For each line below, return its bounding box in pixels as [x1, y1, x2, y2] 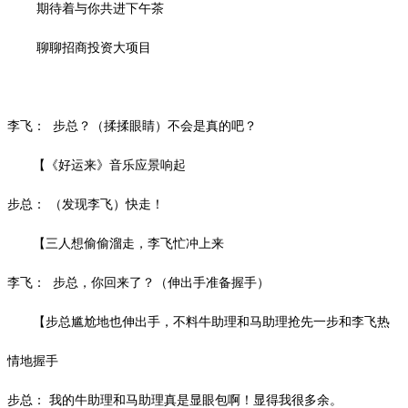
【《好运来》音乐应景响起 [33, 158, 186, 172]
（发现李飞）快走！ [49, 197, 164, 211]
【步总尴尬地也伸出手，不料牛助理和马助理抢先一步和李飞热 [33, 314, 390, 329]
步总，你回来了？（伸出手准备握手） [53, 275, 270, 290]
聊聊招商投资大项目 [36, 40, 151, 55]
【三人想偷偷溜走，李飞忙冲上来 [33, 236, 224, 250]
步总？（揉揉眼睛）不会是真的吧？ [53, 118, 257, 133]
